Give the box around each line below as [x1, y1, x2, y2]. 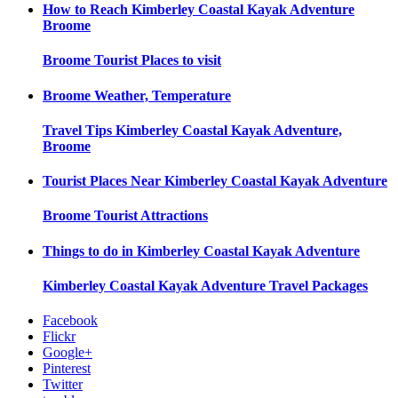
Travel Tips [43, 122, 112, 138]
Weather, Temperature [94, 87, 231, 103]
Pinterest [43, 361, 91, 377]
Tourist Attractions [94, 208, 208, 224]
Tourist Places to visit [94, 52, 221, 68]
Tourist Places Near [43, 173, 161, 189]
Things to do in [43, 243, 133, 259]
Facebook [43, 313, 98, 329]
